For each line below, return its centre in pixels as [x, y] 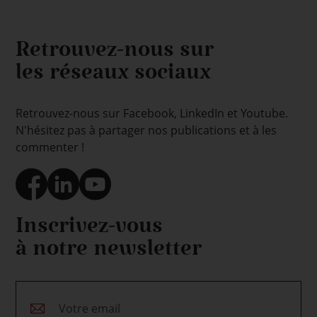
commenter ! [50, 147]
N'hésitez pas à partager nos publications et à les [146, 130]
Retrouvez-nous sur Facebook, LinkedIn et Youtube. [152, 113]
